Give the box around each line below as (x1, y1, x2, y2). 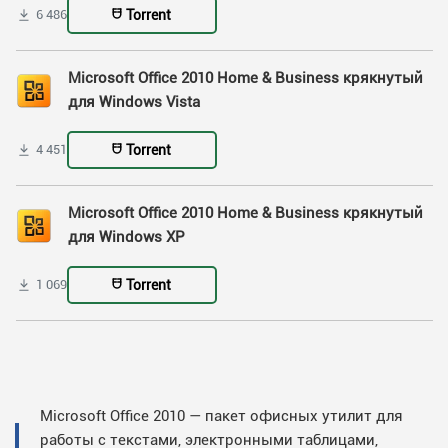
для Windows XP (68, 228, 185, 246)
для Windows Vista (68, 93, 200, 111)
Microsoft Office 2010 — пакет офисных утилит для (40, 407, 403, 425)
